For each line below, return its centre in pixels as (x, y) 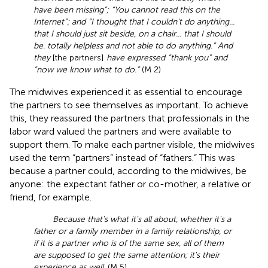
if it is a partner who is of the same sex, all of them (129, 243)
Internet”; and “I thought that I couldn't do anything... (134, 22)
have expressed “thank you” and (167, 57)
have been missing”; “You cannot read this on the (127, 10)
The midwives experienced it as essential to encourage (126, 92)
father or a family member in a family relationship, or (133, 231)
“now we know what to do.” (86, 69)
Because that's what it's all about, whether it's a (142, 219)
